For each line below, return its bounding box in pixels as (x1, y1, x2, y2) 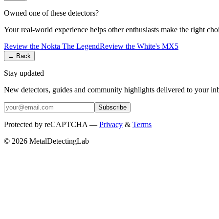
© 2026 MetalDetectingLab (4, 136, 89, 145)
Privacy (99, 120, 123, 129)
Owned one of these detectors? (4, 8, 99, 17)
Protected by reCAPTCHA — (4, 120, 97, 129)
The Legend (62, 42, 100, 50)
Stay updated (4, 68, 44, 77)
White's (137, 42, 160, 50)
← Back (8, 52, 31, 60)
